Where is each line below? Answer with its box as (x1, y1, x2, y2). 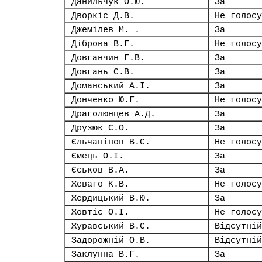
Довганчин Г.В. (71, 53, 145, 63)
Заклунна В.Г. (71, 250, 140, 259)
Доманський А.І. (71, 81, 150, 91)
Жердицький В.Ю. (71, 194, 150, 203)
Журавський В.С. (71, 222, 150, 231)
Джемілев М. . (71, 25, 140, 35)
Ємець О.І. (71, 151, 124, 161)
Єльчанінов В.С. (71, 137, 150, 147)
